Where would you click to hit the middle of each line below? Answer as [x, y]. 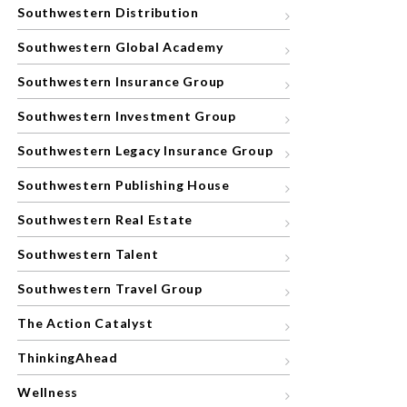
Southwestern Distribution [108, 12]
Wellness [48, 392]
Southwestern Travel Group [110, 288]
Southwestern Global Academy [120, 47]
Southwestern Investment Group [127, 116]
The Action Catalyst [85, 323]
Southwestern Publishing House [124, 185]
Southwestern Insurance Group [121, 81]
